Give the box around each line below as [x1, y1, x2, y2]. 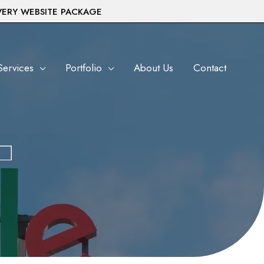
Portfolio [65, 60, 102, 75]
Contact [193, 60, 226, 75]
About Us [134, 60, 173, 75]
